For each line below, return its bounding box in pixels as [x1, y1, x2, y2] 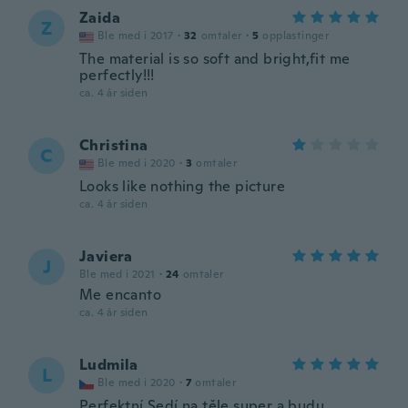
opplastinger [262, 28, 330, 43]
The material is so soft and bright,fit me [79, 49, 351, 68]
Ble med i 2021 [79, 267, 156, 281]
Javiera [79, 247, 133, 266]
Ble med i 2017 [97, 28, 174, 43]
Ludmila [79, 355, 138, 374]
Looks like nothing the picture [79, 177, 285, 196]
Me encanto [79, 285, 161, 304]
